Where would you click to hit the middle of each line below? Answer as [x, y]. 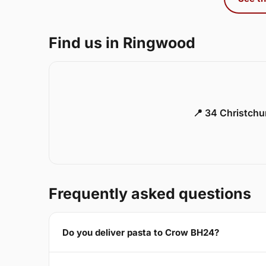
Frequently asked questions [150, 194]
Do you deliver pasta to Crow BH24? [141, 232]
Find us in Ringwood [122, 43]
